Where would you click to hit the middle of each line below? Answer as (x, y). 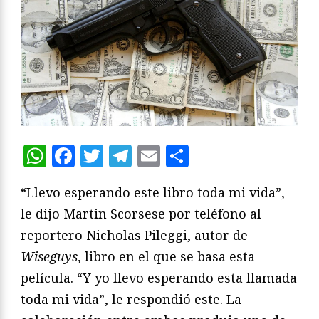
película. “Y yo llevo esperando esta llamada (159, 278)
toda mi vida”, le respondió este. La (131, 299)
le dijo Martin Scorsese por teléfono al (141, 214)
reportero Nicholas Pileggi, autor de (134, 235)
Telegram (184, 156)
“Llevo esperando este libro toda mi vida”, (153, 193)
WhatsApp (104, 156)
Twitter (145, 156)
